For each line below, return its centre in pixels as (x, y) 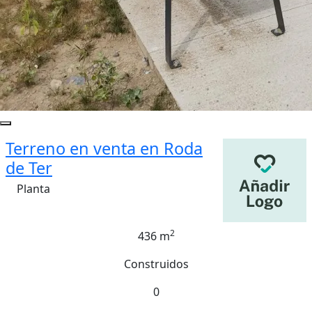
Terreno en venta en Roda (104, 148)
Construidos (156, 264)
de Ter (29, 168)
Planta (33, 189)
